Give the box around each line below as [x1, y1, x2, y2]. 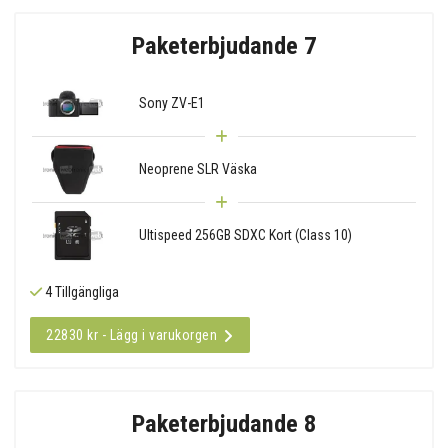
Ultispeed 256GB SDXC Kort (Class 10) [138, 226, 352, 243]
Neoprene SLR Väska [138, 160, 257, 177]
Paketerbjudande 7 [132, 30, 316, 60]
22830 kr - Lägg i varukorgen [46, 326, 217, 343]
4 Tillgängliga [42, 283, 119, 300]
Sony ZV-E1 [138, 94, 205, 111]
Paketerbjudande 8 [132, 408, 316, 438]
